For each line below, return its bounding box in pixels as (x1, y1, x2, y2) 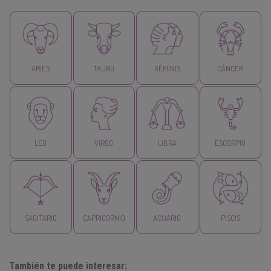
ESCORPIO (215, 138, 246, 148)
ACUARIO (153, 213, 181, 223)
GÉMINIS (154, 63, 180, 73)
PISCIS (220, 213, 240, 223)
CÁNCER (217, 63, 244, 73)
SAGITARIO (24, 213, 57, 223)
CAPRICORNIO (82, 213, 125, 223)
